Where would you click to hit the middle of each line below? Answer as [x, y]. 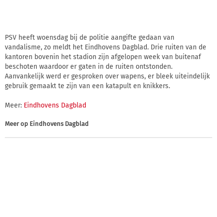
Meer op [17, 124]
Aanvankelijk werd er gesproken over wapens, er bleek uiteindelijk [107, 76]
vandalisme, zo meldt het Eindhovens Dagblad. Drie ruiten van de [106, 47]
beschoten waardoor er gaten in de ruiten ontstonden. [89, 66]
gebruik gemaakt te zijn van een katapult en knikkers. [87, 86]
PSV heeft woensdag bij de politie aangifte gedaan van [90, 37]
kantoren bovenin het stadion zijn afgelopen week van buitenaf [103, 57]
